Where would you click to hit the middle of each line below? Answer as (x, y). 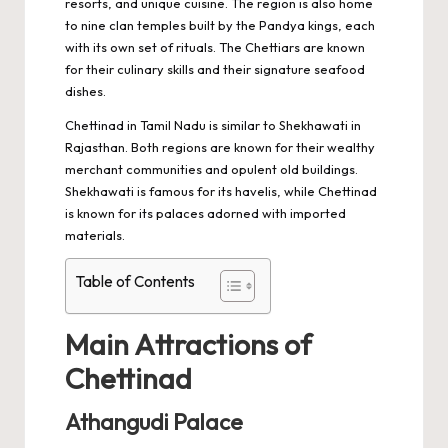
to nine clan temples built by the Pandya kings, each (220, 24)
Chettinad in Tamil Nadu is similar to (172, 124)
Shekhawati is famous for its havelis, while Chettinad (221, 190)
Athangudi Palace (154, 422)
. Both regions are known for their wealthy (250, 146)
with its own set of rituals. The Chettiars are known (215, 46)
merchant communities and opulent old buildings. (211, 168)
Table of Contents (135, 281)
